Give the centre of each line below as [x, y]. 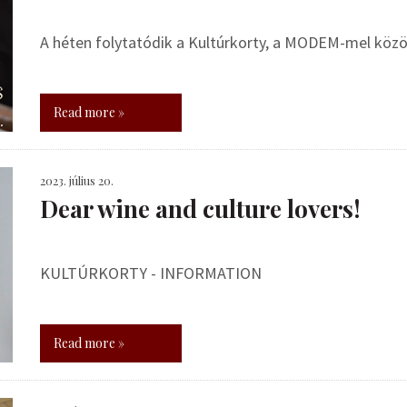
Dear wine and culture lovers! [200, 208]
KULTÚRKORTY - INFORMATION [151, 273]
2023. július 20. [77, 180]
